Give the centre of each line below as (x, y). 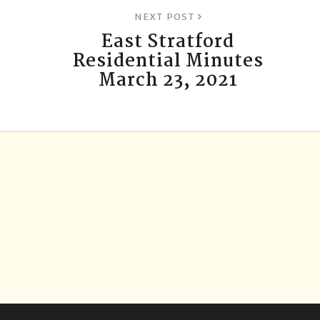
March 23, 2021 (168, 80)
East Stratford (168, 42)
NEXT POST (166, 17)
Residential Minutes (168, 61)
